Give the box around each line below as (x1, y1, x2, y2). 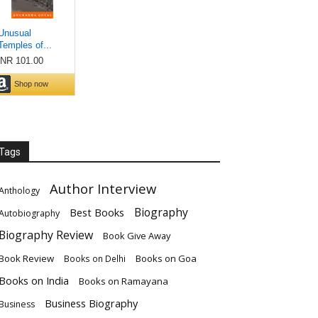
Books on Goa (136, 252, 197, 265)
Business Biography (45, 296, 138, 310)
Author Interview (50, 180, 156, 197)
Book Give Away (103, 229, 170, 242)
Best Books (70, 205, 124, 219)
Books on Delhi (64, 253, 126, 264)
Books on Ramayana (79, 275, 168, 287)
